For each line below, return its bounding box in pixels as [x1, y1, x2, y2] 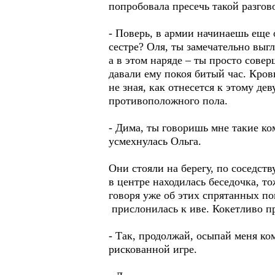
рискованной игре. [109, 243, 197, 255]
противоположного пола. [109, 95, 231, 107]
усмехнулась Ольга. [109, 135, 201, 147]
